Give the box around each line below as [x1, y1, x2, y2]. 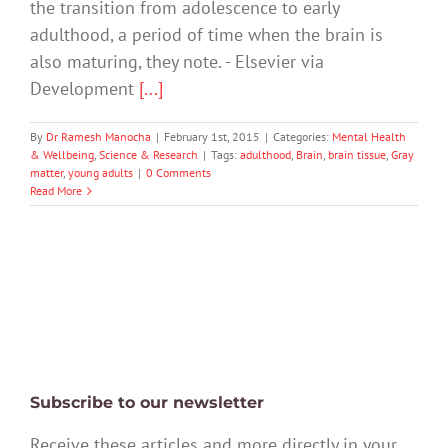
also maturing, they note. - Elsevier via [30, 50, 324, 74]
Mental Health [332, 129, 406, 145]
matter [30, 165, 63, 181]
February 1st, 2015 [164, 129, 260, 145]
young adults [68, 165, 133, 181]
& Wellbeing [30, 147, 94, 163]
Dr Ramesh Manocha [46, 129, 151, 145]
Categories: [273, 129, 332, 145]
